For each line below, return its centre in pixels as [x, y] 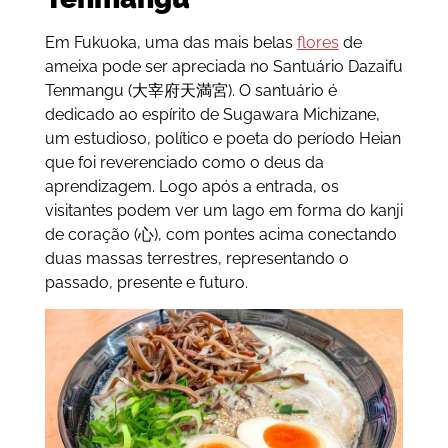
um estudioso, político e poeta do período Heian [222, 139]
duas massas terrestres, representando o [196, 259]
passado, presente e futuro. [146, 283]
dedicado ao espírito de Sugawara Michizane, [212, 115]
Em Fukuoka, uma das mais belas [170, 43]
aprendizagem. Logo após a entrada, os [191, 187]
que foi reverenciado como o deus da [184, 163]
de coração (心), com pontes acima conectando [220, 235]
